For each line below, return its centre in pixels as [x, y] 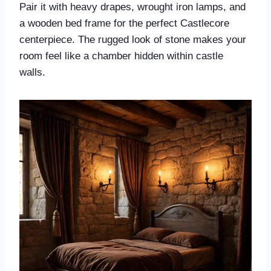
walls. [32, 73]
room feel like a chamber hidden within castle [121, 56]
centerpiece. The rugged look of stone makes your [133, 40]
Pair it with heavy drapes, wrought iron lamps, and [132, 7]
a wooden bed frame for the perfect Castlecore [124, 24]
